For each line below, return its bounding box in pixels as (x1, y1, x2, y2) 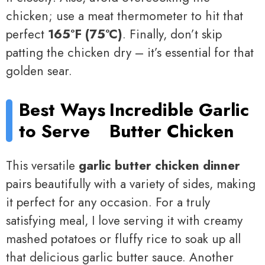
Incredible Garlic (109, 96, 250, 122)
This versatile (6, 157, 79, 175)
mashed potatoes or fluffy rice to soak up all (6, 230, 241, 248)
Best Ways (19, 96, 106, 122)
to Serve (19, 118, 91, 144)
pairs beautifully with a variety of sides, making (6, 175, 256, 193)
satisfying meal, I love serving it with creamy (6, 212, 243, 230)
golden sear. (6, 62, 72, 80)
